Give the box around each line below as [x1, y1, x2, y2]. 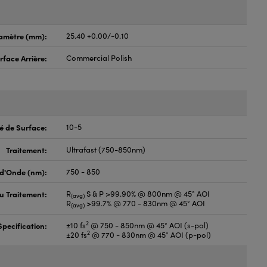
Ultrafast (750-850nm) [66, 144, 146, 155]
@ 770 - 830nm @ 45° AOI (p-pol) [90, 229, 212, 240]
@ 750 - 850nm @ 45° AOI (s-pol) [89, 220, 209, 231]
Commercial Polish [66, 52, 132, 63]
